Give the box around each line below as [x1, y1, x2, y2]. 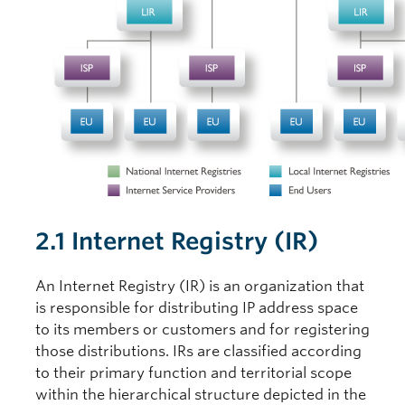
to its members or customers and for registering [35, 321, 370, 338]
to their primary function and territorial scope [35, 364, 352, 381]
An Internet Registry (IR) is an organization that [35, 278, 364, 295]
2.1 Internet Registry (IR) [35, 227, 318, 255]
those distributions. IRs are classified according [35, 343, 362, 360]
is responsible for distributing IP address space [35, 299, 358, 316]
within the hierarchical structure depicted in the [35, 386, 366, 403]
